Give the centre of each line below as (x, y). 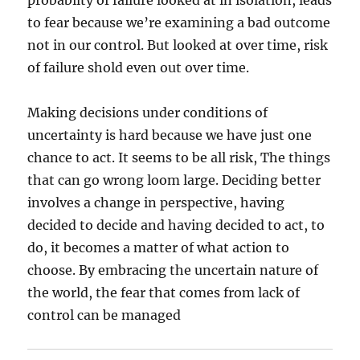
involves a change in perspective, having (156, 202)
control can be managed (104, 315)
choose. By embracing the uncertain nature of (173, 270)
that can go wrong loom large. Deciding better (174, 180)
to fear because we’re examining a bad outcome (179, 22)
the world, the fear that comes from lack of (164, 292)
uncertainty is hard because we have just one (170, 135)
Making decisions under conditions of (148, 112)
